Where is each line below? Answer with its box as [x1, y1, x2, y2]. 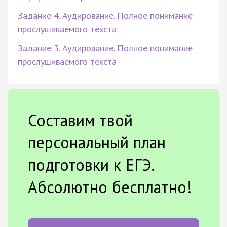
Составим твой [28, 109, 133, 131]
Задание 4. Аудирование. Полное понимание [18, 9, 193, 21]
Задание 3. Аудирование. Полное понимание [18, 42, 193, 54]
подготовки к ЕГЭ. [28, 154, 154, 175]
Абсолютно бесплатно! [28, 176, 192, 198]
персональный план [28, 131, 166, 153]
